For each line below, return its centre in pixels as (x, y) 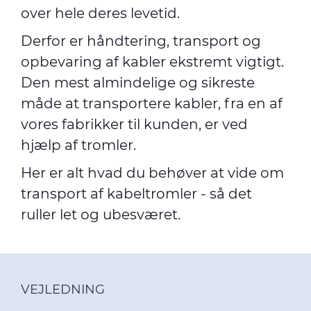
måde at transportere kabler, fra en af (152, 103)
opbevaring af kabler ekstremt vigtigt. (152, 62)
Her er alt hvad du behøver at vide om (152, 173)
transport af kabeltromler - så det (136, 194)
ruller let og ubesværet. (104, 215)
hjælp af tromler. (78, 145)
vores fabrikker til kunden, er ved (134, 124)
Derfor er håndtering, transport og (141, 41)
